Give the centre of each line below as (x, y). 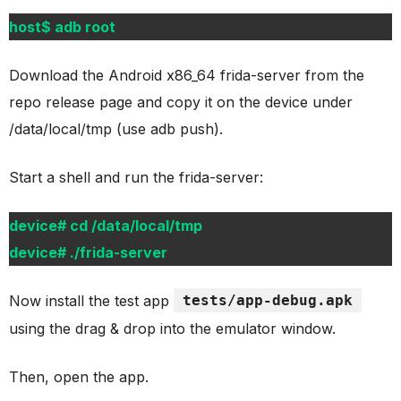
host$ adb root (62, 27)
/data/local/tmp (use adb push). (116, 129)
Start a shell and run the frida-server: (136, 178)
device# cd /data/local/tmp (106, 226)
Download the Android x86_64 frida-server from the (187, 76)
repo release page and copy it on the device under (181, 102)
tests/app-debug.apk (268, 301)
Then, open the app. (79, 377)
